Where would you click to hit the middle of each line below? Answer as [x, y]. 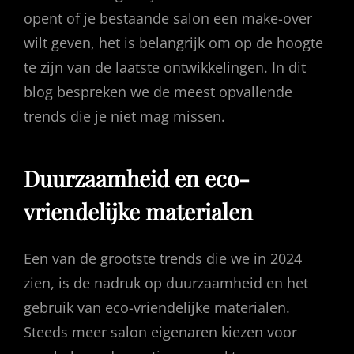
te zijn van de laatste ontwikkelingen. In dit [165, 67]
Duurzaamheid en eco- [137, 178]
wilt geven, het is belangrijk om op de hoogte [173, 43]
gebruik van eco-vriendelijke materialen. [157, 308]
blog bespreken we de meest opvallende [158, 92]
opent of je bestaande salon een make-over [168, 18]
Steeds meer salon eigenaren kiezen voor [160, 332]
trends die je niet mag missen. [124, 116]
